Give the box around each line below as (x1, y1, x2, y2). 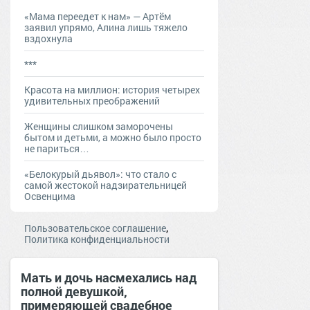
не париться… (24, 141, 89, 155)
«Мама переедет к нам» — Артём (24, 9, 171, 23)
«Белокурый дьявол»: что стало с (24, 167, 176, 181)
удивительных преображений (24, 93, 160, 107)
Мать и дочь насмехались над (21, 268, 197, 286)
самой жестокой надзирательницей (24, 178, 187, 192)
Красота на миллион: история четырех (24, 82, 200, 96)
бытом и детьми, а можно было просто (24, 130, 201, 144)
